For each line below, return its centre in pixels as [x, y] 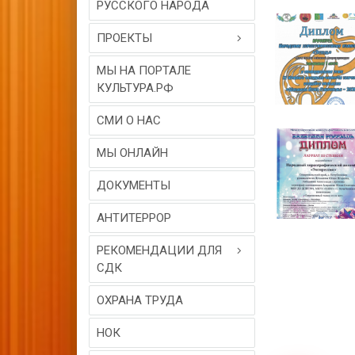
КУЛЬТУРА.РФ [135, 88]
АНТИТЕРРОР [134, 218]
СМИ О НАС [129, 120]
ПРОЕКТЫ [124, 38]
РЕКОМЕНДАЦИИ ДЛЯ [159, 250]
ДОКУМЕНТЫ [134, 185]
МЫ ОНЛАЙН [132, 153]
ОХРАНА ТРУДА [140, 300]
